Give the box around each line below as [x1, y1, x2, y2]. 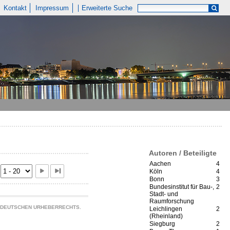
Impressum [35, 4, 69, 12]
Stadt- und [149, 190, 178, 198]
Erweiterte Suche [82, 4, 133, 12]
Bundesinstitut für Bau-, [149, 183, 214, 191]
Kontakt [3, 4, 27, 12]
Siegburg [149, 220, 175, 228]
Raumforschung [149, 198, 194, 205]
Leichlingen [149, 205, 182, 213]
